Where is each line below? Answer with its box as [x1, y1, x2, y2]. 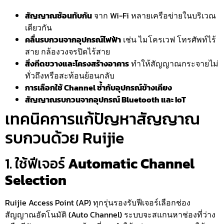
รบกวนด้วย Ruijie [5, 125, 124, 150]
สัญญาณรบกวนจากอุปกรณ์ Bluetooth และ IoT [25, 93, 186, 105]
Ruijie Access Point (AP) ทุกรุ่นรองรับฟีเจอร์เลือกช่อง [5, 196, 190, 208]
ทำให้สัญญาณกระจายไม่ [129, 57, 218, 69]
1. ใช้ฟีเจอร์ [5, 152, 68, 174]
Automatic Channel [68, 152, 194, 174]
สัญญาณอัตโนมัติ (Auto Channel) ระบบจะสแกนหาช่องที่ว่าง [5, 208, 215, 220]
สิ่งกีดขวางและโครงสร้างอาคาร [25, 57, 129, 69]
